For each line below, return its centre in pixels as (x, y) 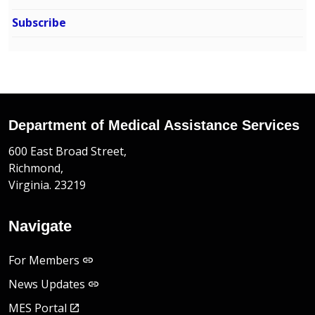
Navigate (40, 226)
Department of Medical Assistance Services (154, 126)
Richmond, (36, 168)
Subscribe (39, 23)
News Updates (47, 284)
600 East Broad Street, (67, 152)
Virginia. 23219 (47, 185)
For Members (44, 261)
